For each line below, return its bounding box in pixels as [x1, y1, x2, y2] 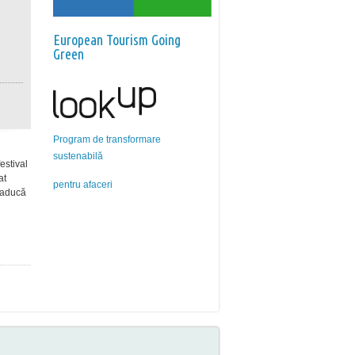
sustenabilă [53, 150, 103, 162]
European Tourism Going [53, 31, 181, 48]
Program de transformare [53, 133, 161, 145]
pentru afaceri [53, 178, 113, 190]
